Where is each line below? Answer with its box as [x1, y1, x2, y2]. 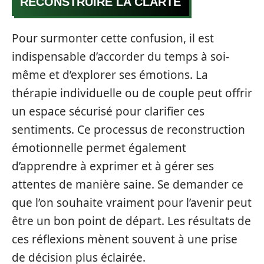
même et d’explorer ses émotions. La [12, 67, 208, 82]
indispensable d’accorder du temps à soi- [12, 48, 229, 64]
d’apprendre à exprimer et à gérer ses [12, 158, 214, 174]
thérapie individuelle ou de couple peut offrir [12, 85, 252, 101]
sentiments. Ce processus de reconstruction [12, 121, 245, 137]
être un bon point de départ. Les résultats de [12, 213, 251, 229]
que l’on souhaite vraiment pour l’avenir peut [12, 194, 252, 210]
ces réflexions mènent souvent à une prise [12, 231, 237, 247]
